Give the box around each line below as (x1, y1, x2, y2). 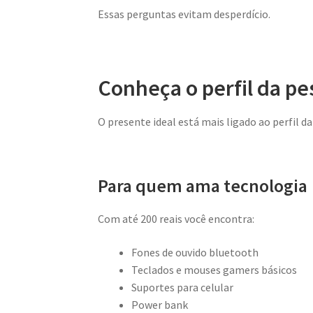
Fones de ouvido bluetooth (131, 245, 259, 259)
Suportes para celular (131, 279, 234, 294)
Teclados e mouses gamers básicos (131, 262, 298, 277)
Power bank (131, 297, 189, 312)
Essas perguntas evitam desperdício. (98, 7, 271, 22)
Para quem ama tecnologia (98, 175, 308, 198)
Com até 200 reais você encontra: (98, 212, 255, 226)
